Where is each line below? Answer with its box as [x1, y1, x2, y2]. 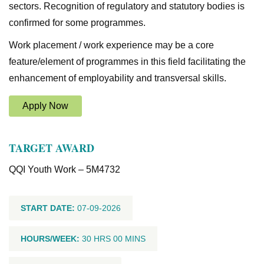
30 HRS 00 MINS [80, 234, 146, 243]
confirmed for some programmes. [9, 18, 146, 28]
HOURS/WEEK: [21, 234, 80, 243]
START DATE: [21, 203, 77, 213]
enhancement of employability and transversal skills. [9, 73, 226, 83]
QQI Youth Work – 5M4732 [9, 164, 120, 174]
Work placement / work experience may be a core [9, 40, 214, 50]
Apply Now [22, 101, 68, 111]
